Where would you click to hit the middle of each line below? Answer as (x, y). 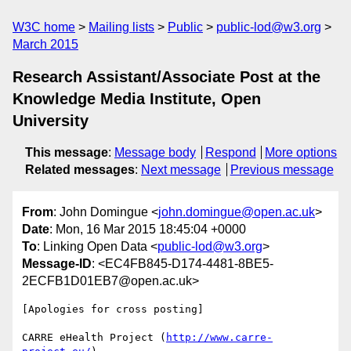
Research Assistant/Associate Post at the (166, 77)
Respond (230, 152)
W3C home (44, 27)
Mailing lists (121, 27)
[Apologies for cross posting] (113, 309)
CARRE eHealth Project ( (94, 338)
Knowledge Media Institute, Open (137, 99)
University (51, 121)
